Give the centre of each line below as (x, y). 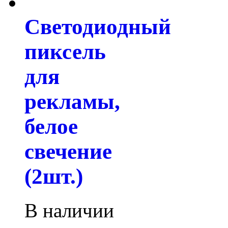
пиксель (65, 52)
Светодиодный (98, 27)
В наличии (69, 211)
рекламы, (72, 102)
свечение (68, 152)
